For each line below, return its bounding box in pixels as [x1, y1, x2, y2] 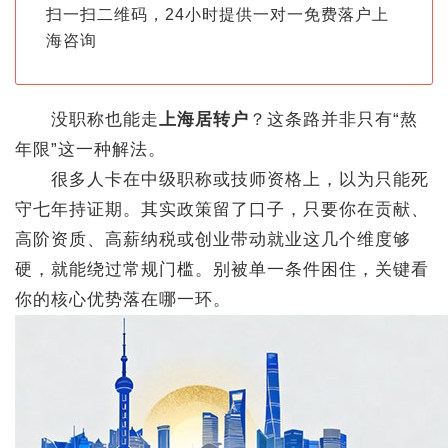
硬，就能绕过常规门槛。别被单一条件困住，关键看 [15, 260, 429, 279]
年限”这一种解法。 [15, 140, 166, 159]
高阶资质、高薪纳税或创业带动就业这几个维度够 [15, 230, 411, 249]
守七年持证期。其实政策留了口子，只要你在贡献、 [15, 200, 429, 219]
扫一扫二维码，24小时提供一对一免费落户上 [46, 6, 389, 23]
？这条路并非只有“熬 [249, 110, 418, 129]
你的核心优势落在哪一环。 [15, 290, 231, 309]
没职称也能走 [15, 110, 159, 129]
